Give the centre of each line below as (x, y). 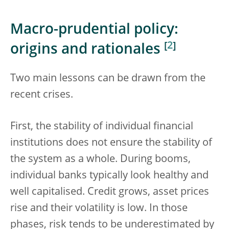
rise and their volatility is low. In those (99, 208)
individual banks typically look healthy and (109, 176)
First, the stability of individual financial (102, 127)
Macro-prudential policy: (94, 30)
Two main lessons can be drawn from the (108, 78)
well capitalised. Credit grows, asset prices (110, 192)
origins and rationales (87, 50)
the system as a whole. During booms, (100, 159)
